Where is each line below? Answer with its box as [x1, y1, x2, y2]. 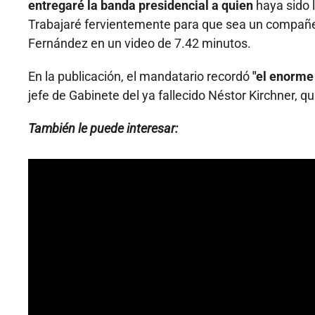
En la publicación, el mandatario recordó [28, 69, 250, 84]
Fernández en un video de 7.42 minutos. [28, 36, 251, 51]
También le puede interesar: [28, 121, 178, 136]
